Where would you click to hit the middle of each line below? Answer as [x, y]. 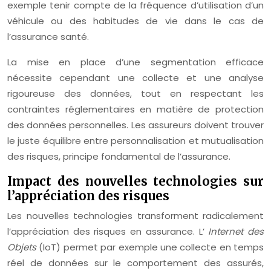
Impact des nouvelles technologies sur [135, 181]
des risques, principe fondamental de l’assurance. [119, 156]
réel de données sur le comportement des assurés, [135, 263]
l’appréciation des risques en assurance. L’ [108, 231]
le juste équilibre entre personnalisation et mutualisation [135, 141]
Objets [23, 247]
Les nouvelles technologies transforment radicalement [135, 216]
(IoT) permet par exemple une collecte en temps [151, 247]
